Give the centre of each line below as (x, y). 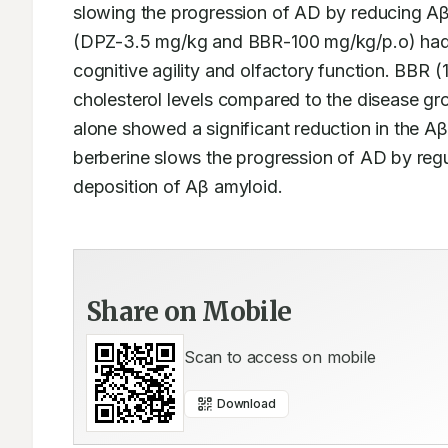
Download (246, 403)
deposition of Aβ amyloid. (183, 186)
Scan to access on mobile (280, 357)
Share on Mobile (189, 311)
